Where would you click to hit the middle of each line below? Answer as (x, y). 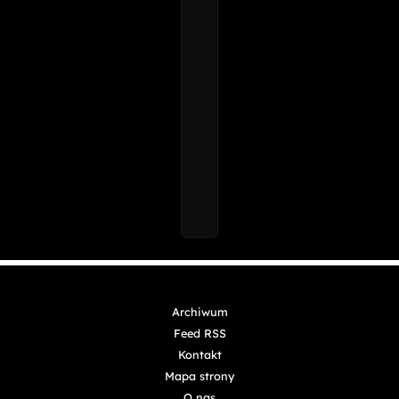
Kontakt (199, 354)
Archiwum (199, 311)
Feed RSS (199, 333)
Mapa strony (199, 375)
